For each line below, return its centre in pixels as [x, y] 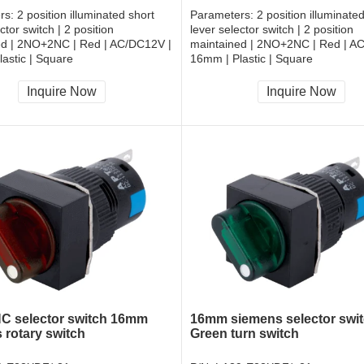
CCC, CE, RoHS [232, 78]
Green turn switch [245, 334]
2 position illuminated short [86, 15]
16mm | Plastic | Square [251, 59]
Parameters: [223, 15]
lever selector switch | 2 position [272, 30]
